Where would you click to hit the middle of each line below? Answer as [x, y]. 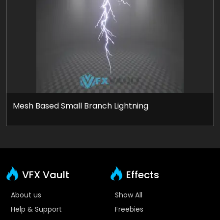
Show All [129, 195]
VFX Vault [46, 175]
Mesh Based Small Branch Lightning [81, 106]
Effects [141, 175]
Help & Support [36, 209]
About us [26, 195]
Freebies [129, 209]
